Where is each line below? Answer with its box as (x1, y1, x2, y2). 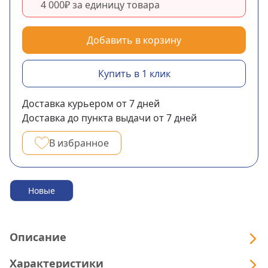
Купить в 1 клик (98, 66, 170, 80)
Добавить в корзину (87, 33, 181, 47)
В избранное (49, 136, 109, 150)
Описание (10, 230, 66, 245)
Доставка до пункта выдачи (22, 111, 151, 124)
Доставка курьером (22, 96, 114, 110)
